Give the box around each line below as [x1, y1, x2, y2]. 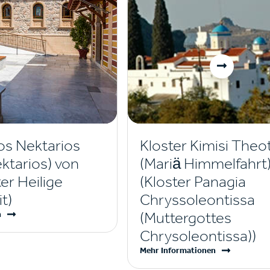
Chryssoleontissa [139, 190, 255, 209]
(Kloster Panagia [139, 172, 246, 191]
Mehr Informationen [139, 245, 216, 256]
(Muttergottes [139, 209, 231, 227]
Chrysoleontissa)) [139, 227, 256, 245]
